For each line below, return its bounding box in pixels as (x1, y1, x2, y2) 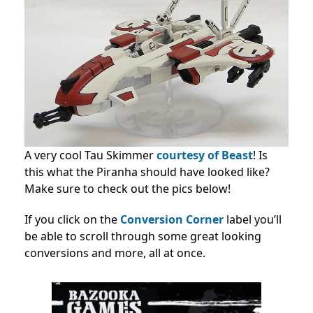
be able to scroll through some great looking (24, 228, 261, 245)
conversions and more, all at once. (24, 245, 205, 261)
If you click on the (24, 212, 120, 228)
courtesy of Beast (156, 147, 253, 163)
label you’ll (224, 212, 282, 228)
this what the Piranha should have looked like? (24, 164, 270, 180)
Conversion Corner (120, 212, 224, 228)
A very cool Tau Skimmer (24, 147, 156, 163)
